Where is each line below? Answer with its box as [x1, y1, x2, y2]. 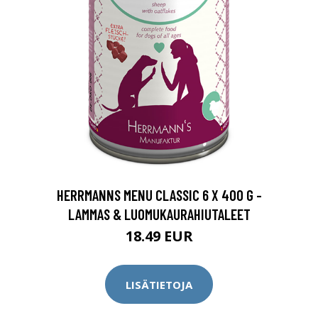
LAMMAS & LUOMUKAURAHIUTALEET [67, 205, 251, 223]
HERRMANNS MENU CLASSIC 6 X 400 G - [56, 186, 262, 204]
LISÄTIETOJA [126, 277, 192, 292]
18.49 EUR [125, 226, 193, 246]
